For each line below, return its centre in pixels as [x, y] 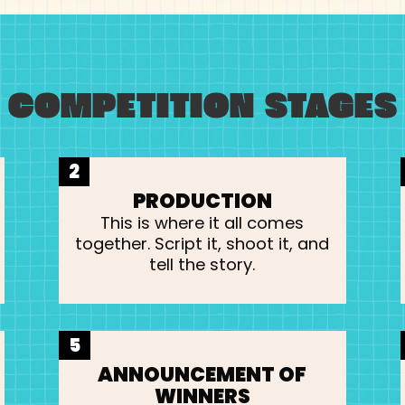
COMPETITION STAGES [202, 106]
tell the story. [202, 264]
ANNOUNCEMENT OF [202, 374]
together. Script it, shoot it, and [202, 243]
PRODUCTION [202, 201]
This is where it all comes [202, 222]
